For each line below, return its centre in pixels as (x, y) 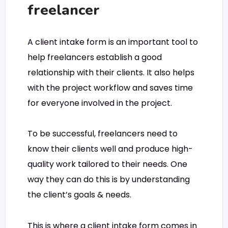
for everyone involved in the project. (100, 103)
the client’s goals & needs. (79, 195)
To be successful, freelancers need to (103, 134)
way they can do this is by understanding (109, 180)
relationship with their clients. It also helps (111, 72)
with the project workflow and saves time (110, 88)
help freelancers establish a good (95, 57)
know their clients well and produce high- (110, 149)
